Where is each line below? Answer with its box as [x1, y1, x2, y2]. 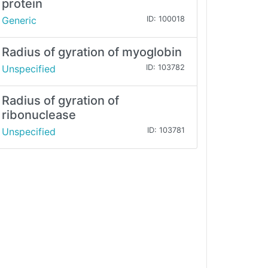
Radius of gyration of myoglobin [2, 45, 182, 60]
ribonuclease [2, 108, 76, 123]
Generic [2, 14, 36, 27]
